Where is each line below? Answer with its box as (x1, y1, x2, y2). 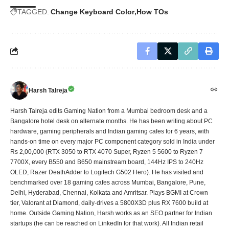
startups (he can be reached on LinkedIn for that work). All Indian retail (10, 219, 203, 227)
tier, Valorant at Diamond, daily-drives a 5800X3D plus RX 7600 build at (10, 199, 208, 207)
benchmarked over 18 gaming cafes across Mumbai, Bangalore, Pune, (10, 178, 205, 186)
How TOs (136, 7, 168, 16)
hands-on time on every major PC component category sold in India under (10, 138, 215, 145)
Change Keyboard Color (51, 7, 134, 16)
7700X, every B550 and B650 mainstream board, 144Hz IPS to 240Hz (10, 158, 203, 166)
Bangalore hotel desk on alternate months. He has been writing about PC (10, 117, 213, 125)
